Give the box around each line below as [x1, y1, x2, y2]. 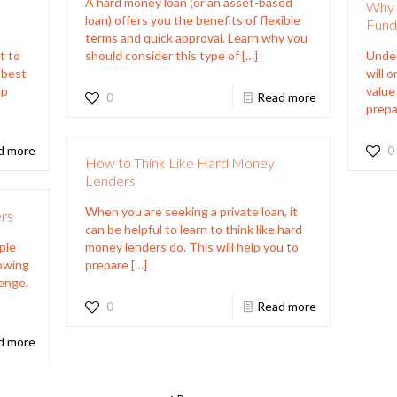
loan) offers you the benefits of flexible [84, 12, 300, 27]
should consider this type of [84, 47, 239, 63]
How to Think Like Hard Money [84, 153, 275, 171]
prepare [84, 256, 128, 272]
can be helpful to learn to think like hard [84, 221, 302, 237]
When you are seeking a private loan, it [84, 203, 298, 219]
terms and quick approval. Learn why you [84, 29, 307, 45]
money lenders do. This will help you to [84, 238, 299, 254]
